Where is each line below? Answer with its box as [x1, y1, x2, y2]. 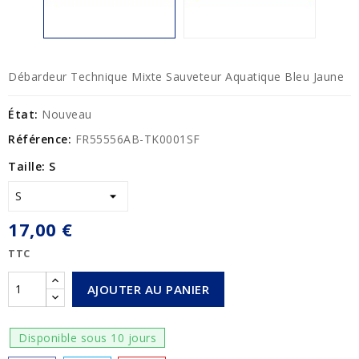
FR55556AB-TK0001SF [75, 131, 200, 147]
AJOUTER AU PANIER [87, 280, 210, 297]
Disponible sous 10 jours [18, 329, 156, 345]
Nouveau [42, 106, 92, 122]
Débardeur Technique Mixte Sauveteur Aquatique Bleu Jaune [8, 68, 344, 84]
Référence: [8, 131, 71, 147]
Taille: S [8, 158, 56, 174]
